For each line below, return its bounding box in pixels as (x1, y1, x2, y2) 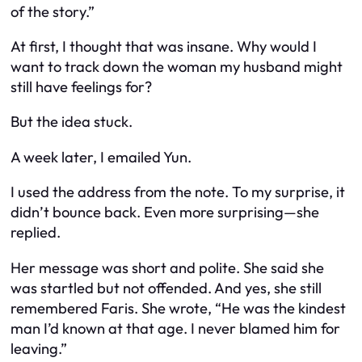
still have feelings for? (11, 77, 152, 96)
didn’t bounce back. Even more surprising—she (11, 203, 319, 222)
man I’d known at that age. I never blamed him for (11, 318, 340, 338)
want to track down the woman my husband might (11, 57, 343, 76)
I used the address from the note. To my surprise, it (11, 183, 345, 202)
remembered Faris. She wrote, (11, 298, 215, 318)
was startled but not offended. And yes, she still (11, 278, 322, 297)
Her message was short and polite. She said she (11, 258, 324, 277)
